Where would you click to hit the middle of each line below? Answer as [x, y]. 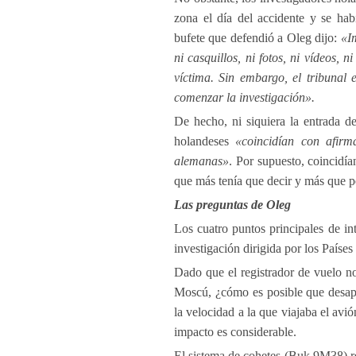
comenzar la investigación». [244, 97]
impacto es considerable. [235, 332]
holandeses [205, 141]
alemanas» [201, 161]
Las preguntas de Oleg [232, 205]
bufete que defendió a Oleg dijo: [257, 38]
